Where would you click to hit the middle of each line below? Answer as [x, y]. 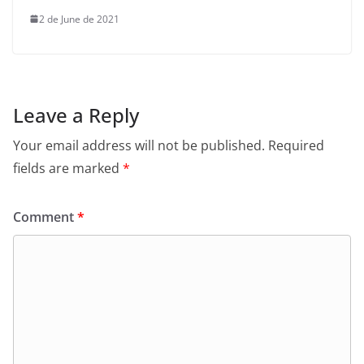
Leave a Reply [76, 115]
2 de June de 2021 [79, 19]
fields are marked [68, 168]
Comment [45, 217]
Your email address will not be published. [139, 145]
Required [296, 145]
